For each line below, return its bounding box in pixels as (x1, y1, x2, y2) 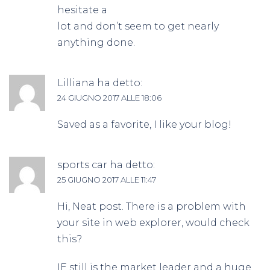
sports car (57, 159, 107, 171)
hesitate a (57, 4, 107, 16)
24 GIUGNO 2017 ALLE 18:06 (57, 93, 162, 103)
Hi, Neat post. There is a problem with (57, 201, 246, 213)
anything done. (57, 37, 135, 49)
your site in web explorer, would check (57, 217, 250, 229)
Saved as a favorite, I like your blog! (57, 119, 231, 131)
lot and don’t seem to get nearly (57, 20, 219, 33)
